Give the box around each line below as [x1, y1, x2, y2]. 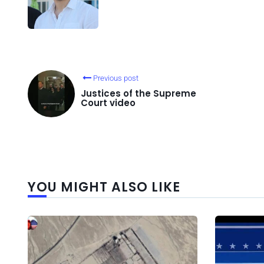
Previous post [93, 74, 138, 83]
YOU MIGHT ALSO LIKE [28, 178, 180, 197]
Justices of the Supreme [81, 87, 196, 100]
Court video [81, 97, 136, 110]
